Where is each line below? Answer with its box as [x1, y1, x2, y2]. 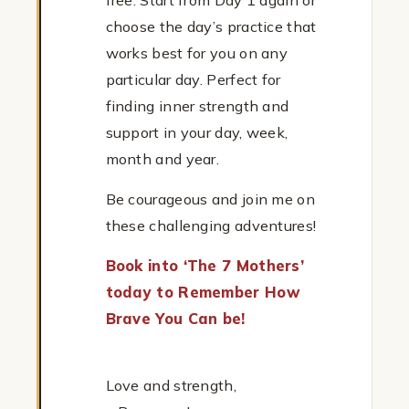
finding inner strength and [105, 97, 289, 116]
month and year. [105, 150, 220, 169]
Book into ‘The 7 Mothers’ [105, 257, 305, 276]
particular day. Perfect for [105, 70, 281, 89]
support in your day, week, [105, 123, 288, 142]
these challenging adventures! [105, 216, 317, 236]
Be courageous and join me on [105, 190, 315, 209]
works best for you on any [105, 44, 288, 63]
